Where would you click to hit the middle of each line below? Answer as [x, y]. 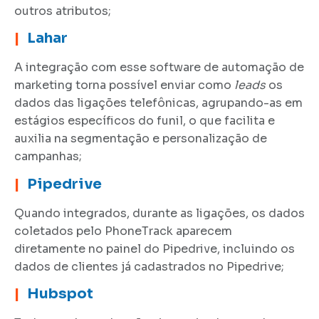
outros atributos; [63, 11]
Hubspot [60, 294]
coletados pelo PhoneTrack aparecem [123, 231]
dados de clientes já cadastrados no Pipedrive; [149, 266]
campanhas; [48, 157]
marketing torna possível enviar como [124, 85]
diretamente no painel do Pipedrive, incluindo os [155, 249]
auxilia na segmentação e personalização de [141, 139]
